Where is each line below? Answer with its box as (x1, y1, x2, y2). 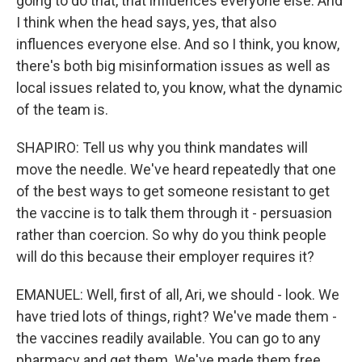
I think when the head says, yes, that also (16, 14, 276, 31)
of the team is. (16, 101, 108, 118)
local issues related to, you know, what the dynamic (16, 79, 343, 96)
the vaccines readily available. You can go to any (16, 330, 321, 347)
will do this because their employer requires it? (16, 248, 314, 265)
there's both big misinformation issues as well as (16, 57, 330, 74)
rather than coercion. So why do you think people (16, 226, 326, 243)
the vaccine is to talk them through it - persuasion (16, 204, 332, 221)
